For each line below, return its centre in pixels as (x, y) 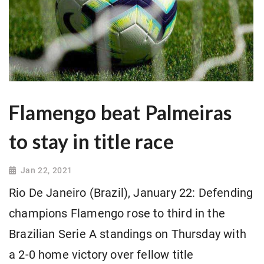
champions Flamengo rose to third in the (117, 214)
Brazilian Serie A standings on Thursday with (128, 235)
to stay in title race (91, 142)
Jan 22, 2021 (46, 171)
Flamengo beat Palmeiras (121, 113)
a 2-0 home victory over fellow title (101, 255)
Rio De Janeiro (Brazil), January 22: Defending (131, 193)
